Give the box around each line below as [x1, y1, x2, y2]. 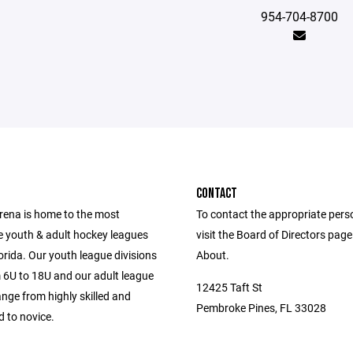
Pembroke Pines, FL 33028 [196, 300, 326, 315]
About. [196, 247, 229, 262]
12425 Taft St [196, 280, 262, 295]
